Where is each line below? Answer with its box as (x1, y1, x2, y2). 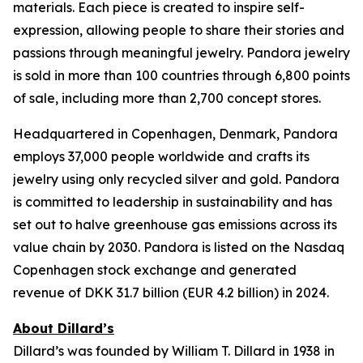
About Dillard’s (13, 320, 114, 336)
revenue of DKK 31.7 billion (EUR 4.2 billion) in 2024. (13, 284, 329, 301)
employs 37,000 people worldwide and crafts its (13, 148, 310, 164)
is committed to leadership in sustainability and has (13, 194, 332, 210)
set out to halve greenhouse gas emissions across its (13, 216, 337, 233)
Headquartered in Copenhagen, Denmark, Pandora (13, 126, 338, 142)
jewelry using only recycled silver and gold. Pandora (13, 171, 340, 187)
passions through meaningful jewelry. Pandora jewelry (13, 45, 350, 61)
